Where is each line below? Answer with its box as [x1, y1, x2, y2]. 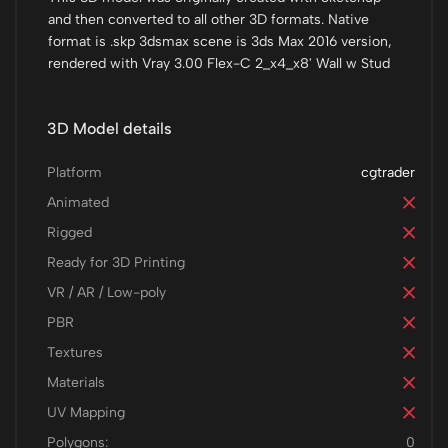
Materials [47, 374, 105, 391]
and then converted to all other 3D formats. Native [48, 11, 369, 28]
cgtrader [361, 164, 415, 181]
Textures [47, 344, 103, 361]
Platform [47, 164, 102, 181]
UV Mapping [47, 404, 125, 421]
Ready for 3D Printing [47, 254, 185, 271]
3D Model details [47, 119, 172, 138]
